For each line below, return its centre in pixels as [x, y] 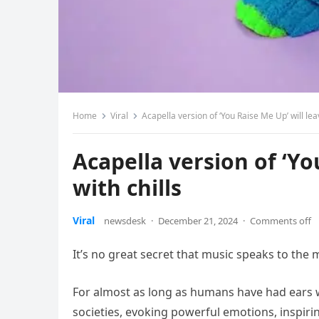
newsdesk [125, 221]
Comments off [281, 221]
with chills [127, 188]
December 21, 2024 [198, 221]
